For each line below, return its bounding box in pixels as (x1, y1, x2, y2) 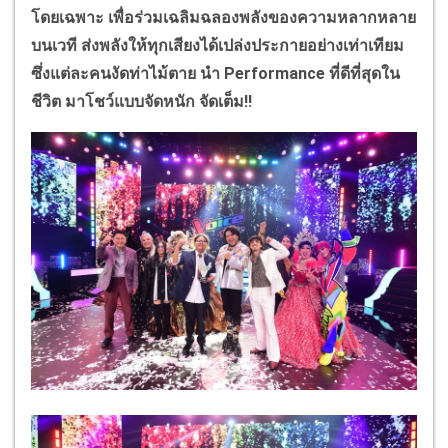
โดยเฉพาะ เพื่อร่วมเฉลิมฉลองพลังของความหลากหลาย (31, 8, 416, 28)
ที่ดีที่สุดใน (329, 64, 400, 84)
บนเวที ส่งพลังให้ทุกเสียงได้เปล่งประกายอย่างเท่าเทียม (31, 36, 404, 56)
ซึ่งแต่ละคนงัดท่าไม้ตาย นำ (31, 64, 224, 84)
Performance (224, 64, 329, 84)
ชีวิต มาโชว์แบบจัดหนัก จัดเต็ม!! (31, 92, 252, 112)
